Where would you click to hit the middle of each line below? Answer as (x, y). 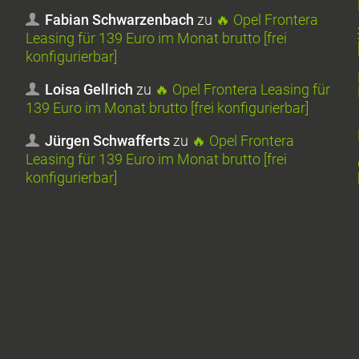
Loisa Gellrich (89, 90)
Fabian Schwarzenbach (120, 20)
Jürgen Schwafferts (108, 141)
